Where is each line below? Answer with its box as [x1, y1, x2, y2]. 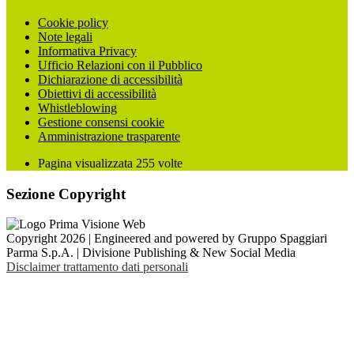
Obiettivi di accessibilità [38, 87, 156, 100]
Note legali [38, 30, 92, 43]
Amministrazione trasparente [38, 130, 180, 143]
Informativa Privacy [38, 44, 137, 58]
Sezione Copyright [6, 185, 126, 202]
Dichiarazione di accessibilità [38, 73, 183, 86]
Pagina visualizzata [38, 156, 136, 170]
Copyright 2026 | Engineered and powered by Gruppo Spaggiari [6, 232, 327, 246]
